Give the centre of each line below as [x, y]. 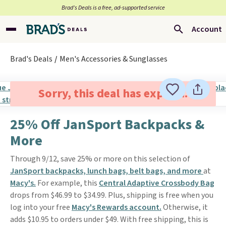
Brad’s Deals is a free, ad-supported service [113, 8]
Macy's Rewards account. [117, 207]
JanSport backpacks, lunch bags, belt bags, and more [107, 171]
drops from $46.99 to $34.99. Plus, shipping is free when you [112, 195]
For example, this [67, 183]
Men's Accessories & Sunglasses [114, 59]
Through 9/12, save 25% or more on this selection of [100, 159]
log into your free [41, 207]
